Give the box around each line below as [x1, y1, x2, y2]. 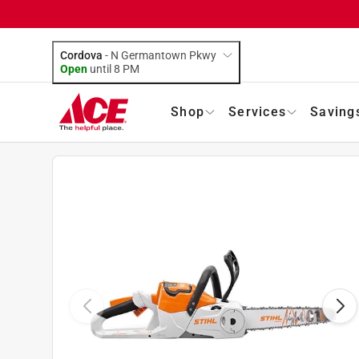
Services [228, 103, 286, 119]
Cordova [60, 48, 103, 62]
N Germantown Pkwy [111, 48, 216, 62]
